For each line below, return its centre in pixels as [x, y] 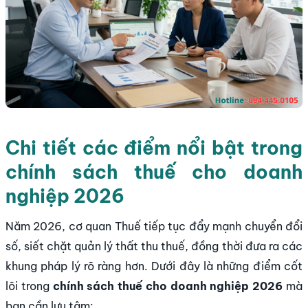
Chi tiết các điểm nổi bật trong [154, 147]
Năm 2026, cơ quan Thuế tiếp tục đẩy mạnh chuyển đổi [154, 227]
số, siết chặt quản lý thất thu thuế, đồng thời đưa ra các [154, 246]
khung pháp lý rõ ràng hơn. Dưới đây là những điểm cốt [154, 266]
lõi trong [29, 286]
